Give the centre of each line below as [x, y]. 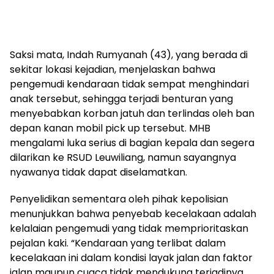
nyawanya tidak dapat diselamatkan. [98, 172]
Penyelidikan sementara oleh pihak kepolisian [119, 199]
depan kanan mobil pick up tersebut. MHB [110, 128]
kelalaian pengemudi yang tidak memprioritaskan [129, 228]
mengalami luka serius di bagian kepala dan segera [132, 143]
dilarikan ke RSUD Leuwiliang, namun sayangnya [123, 157]
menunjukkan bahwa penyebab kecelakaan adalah [133, 214]
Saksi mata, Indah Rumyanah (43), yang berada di [129, 55]
